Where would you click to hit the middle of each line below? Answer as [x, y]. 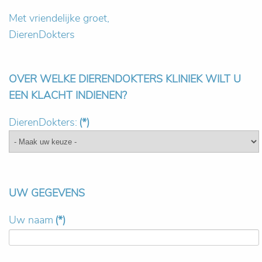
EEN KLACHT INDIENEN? [68, 95]
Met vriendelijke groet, [59, 18]
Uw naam [31, 220]
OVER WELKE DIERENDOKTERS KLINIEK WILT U [125, 79]
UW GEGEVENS [47, 193]
